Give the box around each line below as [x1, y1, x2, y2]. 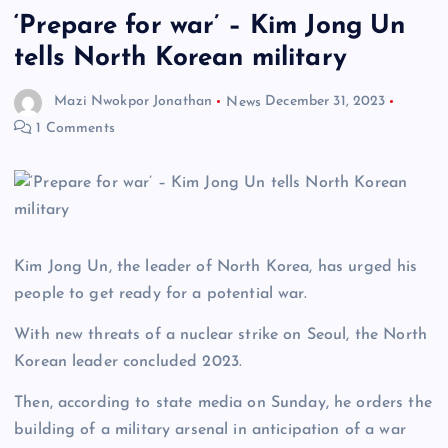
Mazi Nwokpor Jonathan [54, 94, 213, 110]
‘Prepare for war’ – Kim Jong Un [14, 12, 406, 40]
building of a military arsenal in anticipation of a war [14, 421, 406, 438]
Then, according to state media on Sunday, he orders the [14, 394, 432, 411]
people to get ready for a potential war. [14, 285, 307, 302]
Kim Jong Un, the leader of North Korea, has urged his [14, 258, 418, 275]
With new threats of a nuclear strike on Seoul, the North [14, 326, 427, 343]
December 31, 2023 [265, 94, 386, 110]
